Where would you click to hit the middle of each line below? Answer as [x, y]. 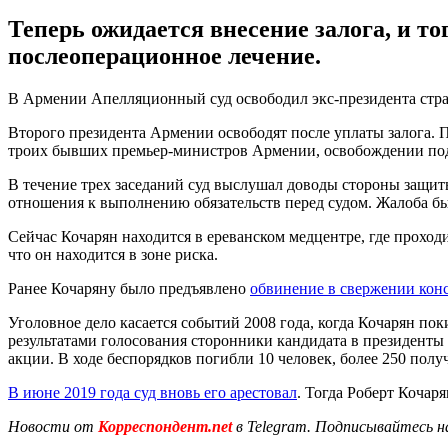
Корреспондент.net [165, 426]
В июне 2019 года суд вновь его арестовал [152, 392]
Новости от [51, 426]
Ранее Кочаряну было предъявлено [129, 288]
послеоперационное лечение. [164, 55]
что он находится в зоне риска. [113, 254]
